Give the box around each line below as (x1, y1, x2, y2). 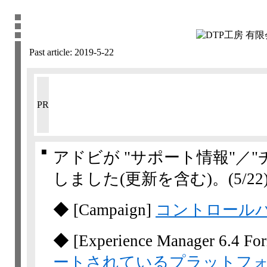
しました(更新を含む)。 (53, 170, 228, 188)
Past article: (27, 47, 74, 57)
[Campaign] (73, 201, 156, 219)
